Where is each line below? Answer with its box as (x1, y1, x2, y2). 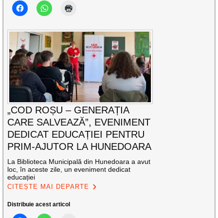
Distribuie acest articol (7, 201, 71, 208)
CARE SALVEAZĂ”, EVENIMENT (7, 117, 151, 128)
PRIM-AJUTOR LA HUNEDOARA (7, 141, 152, 152)
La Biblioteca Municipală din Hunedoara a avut (7, 158, 151, 166)
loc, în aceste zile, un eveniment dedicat (7, 165, 131, 174)
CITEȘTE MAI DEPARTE (7, 183, 90, 191)
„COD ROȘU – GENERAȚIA (7, 105, 129, 116)
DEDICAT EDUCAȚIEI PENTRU (7, 129, 145, 140)
